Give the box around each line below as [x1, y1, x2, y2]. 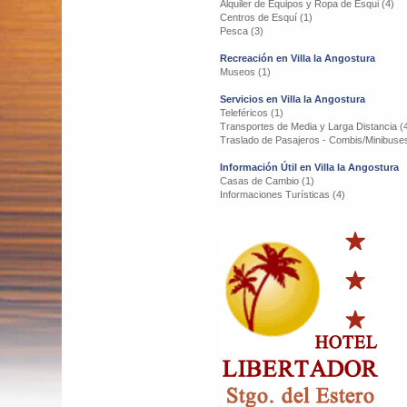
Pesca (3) [220, 25, 263, 36]
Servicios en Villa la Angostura [220, 94, 365, 104]
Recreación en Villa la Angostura [220, 53, 375, 64]
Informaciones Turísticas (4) [220, 189, 345, 200]
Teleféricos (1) [220, 107, 283, 118]
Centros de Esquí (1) [220, 12, 313, 23]
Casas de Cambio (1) [220, 175, 314, 186]
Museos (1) [220, 66, 271, 77]
